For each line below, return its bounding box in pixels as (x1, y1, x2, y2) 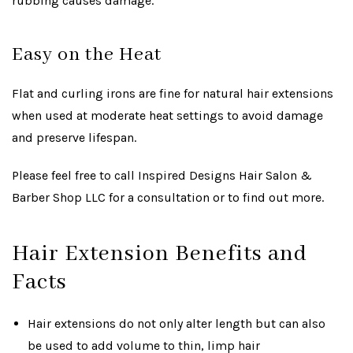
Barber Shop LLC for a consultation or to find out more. (12, 190, 324, 205)
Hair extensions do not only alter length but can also (28, 316, 325, 331)
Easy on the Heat (12, 43, 162, 66)
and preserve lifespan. (12, 130, 136, 145)
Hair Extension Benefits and (12, 240, 307, 268)
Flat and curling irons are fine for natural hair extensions (12, 86, 333, 101)
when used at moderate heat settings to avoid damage (12, 108, 323, 123)
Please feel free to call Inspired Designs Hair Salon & (12, 168, 312, 183)
